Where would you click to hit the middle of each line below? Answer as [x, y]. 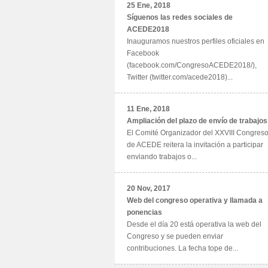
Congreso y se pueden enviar [175, 236]
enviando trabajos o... [162, 157]
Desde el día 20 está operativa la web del [194, 224]
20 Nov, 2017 [149, 188]
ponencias [144, 212]
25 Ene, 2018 [149, 5]
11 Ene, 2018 [148, 109]
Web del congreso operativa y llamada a [195, 200]
